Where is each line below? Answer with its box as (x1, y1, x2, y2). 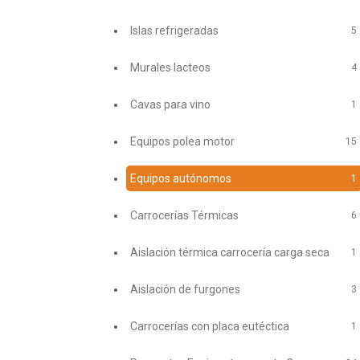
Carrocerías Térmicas (129, 208, 239, 222)
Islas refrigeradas (129, 23, 219, 37)
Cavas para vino (129, 97, 211, 111)
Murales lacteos (129, 60, 211, 74)
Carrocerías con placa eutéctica (129, 319, 289, 333)
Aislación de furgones (129, 282, 240, 296)
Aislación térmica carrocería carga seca (129, 245, 329, 259)
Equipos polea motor (129, 134, 235, 148)
